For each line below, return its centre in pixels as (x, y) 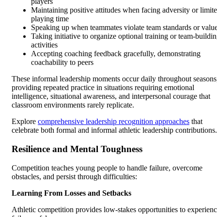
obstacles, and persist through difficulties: (74, 176)
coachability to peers (62, 62)
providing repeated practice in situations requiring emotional (103, 88)
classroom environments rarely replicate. (73, 105)
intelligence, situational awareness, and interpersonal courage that (111, 96)
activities (44, 45)
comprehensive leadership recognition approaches (114, 122)
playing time (50, 19)
